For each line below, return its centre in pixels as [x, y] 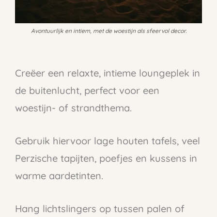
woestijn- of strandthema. [73, 108]
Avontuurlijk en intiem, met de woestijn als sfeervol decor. [108, 31]
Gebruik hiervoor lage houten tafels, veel [107, 140]
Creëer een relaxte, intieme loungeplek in [107, 73]
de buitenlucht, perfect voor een [87, 90]
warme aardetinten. [59, 175]
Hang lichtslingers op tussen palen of [100, 208]
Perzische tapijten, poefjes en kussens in [106, 158]
